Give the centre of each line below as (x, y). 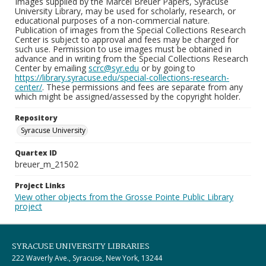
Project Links (40, 186)
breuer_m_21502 (47, 164)
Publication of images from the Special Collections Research (130, 30)
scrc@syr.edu (114, 68)
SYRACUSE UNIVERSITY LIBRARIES (81, 246)
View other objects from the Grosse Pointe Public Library (124, 197)
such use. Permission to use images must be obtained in (123, 49)
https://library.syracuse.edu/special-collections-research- (122, 77)
